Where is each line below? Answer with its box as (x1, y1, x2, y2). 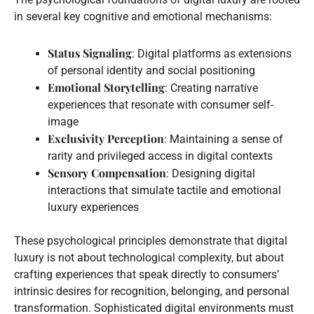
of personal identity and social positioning (48, 63, 255, 77)
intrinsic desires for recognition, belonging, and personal (14, 284, 289, 298)
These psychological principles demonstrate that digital (14, 233, 287, 247)
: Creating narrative (165, 81, 258, 95)
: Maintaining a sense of (164, 132, 283, 146)
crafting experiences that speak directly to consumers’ (14, 267, 279, 281)
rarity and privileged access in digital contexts (48, 149, 273, 163)
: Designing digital (166, 166, 255, 180)
